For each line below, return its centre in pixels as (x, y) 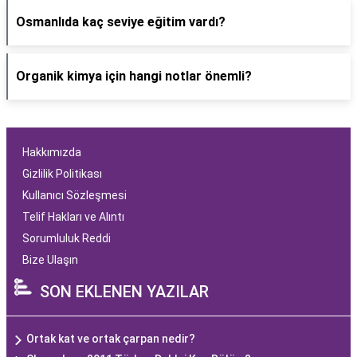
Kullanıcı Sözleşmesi (75, 195)
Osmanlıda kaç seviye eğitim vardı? (121, 22)
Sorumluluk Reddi (67, 238)
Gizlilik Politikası (62, 174)
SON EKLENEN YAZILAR (124, 292)
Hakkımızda (52, 152)
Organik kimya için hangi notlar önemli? (134, 76)
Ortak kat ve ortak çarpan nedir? (111, 339)
